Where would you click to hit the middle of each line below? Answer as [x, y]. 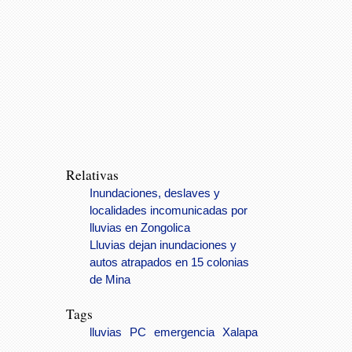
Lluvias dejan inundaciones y [163, 246]
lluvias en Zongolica [140, 228]
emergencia [184, 333]
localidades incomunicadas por [169, 211]
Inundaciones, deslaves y [155, 194]
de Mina [110, 280]
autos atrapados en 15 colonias [169, 263]
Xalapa [240, 333]
